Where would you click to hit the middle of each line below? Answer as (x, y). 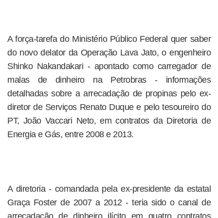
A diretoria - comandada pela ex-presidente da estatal (109, 189)
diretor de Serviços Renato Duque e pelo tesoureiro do (109, 107)
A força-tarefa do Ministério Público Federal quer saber (109, 39)
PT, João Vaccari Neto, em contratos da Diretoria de (109, 121)
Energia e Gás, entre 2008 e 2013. (71, 134)
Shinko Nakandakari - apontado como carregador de (109, 66)
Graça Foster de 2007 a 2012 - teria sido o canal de (109, 202)
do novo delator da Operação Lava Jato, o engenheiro (109, 53)
